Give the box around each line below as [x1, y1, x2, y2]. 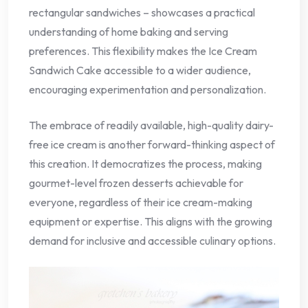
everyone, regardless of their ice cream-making [29, 195, 252, 209]
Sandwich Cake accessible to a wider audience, [29, 63, 251, 77]
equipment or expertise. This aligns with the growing [29, 214, 272, 228]
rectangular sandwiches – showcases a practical [29, 5, 255, 19]
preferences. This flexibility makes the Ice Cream [29, 43, 257, 58]
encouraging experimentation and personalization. [29, 82, 266, 96]
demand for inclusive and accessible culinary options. [29, 233, 276, 247]
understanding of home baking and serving [29, 24, 228, 38]
